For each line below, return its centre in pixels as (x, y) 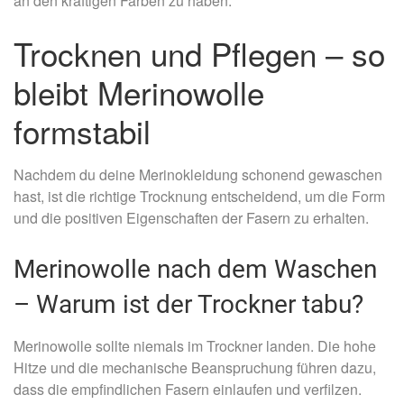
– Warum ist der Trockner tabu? (188, 304)
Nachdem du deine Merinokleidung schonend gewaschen (198, 174)
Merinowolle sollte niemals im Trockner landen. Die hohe (195, 345)
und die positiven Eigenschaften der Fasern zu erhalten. (191, 217)
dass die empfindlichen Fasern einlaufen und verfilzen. (188, 389)
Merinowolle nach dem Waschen (195, 269)
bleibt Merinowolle (139, 92)
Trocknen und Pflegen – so (199, 53)
